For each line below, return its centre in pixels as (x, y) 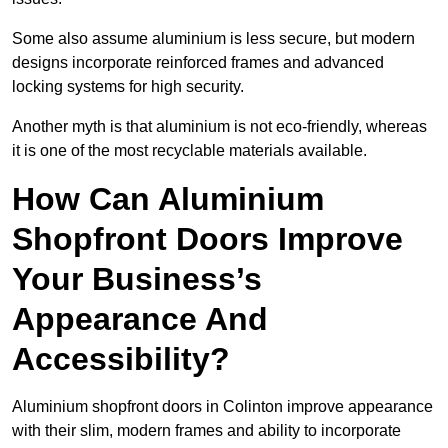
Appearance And (140, 319)
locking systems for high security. (130, 87)
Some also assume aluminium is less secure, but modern (213, 39)
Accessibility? (121, 359)
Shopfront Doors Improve (207, 239)
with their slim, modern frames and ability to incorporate (206, 431)
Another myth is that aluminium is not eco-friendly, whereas (219, 127)
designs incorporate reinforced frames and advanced (198, 63)
